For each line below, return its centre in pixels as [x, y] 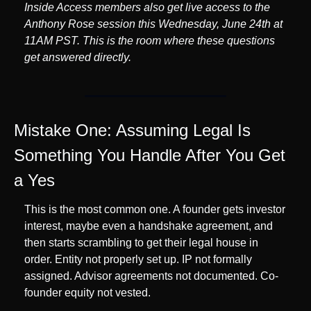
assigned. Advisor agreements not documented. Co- [151, 276]
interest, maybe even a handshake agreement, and [149, 226]
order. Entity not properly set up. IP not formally [138, 260]
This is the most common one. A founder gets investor [155, 210]
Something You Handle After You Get [150, 155]
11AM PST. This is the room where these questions [150, 41]
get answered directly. [78, 58]
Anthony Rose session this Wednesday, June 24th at [153, 24]
